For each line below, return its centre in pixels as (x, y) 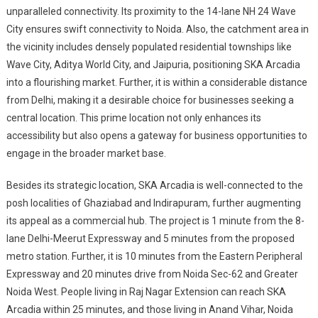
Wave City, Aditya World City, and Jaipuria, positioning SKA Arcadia (153, 64)
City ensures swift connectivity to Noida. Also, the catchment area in (157, 29)
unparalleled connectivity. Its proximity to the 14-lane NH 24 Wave (151, 11)
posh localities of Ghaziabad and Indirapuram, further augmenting (153, 203)
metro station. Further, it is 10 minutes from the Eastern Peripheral (154, 256)
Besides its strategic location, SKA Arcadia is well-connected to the (154, 185)
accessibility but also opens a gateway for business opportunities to (157, 135)
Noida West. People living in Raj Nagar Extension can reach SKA (146, 291)
